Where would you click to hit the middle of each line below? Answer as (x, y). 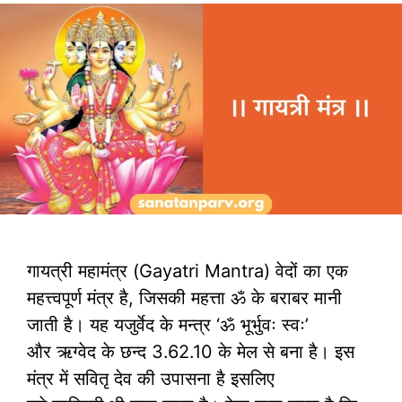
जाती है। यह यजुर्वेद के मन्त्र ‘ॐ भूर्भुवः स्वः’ (168, 324)
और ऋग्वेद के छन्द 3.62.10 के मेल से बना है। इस (191, 351)
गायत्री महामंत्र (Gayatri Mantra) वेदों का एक (188, 271)
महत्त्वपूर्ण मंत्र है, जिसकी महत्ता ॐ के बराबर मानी (184, 297)
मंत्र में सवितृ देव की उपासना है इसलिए (151, 378)
